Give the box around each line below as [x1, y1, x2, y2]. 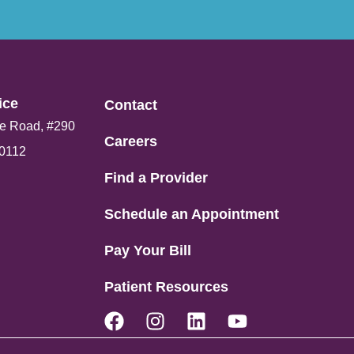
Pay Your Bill [104, 243, 191, 258]
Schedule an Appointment [104, 206, 279, 222]
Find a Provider [104, 170, 208, 186]
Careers [104, 134, 157, 149]
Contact [104, 97, 157, 113]
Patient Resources [104, 279, 228, 295]
